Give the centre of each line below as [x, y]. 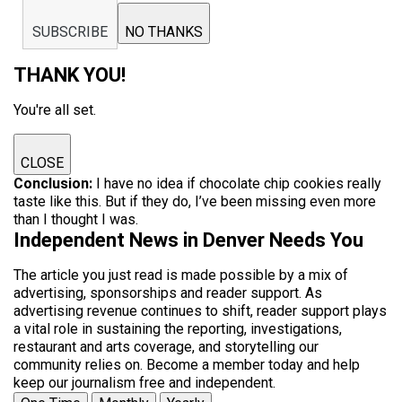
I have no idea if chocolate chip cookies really [237, 184]
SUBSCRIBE [70, 32]
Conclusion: [53, 184]
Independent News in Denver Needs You [188, 240]
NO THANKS [164, 32]
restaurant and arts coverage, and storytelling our [166, 347]
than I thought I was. [76, 219]
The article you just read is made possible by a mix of [181, 275]
